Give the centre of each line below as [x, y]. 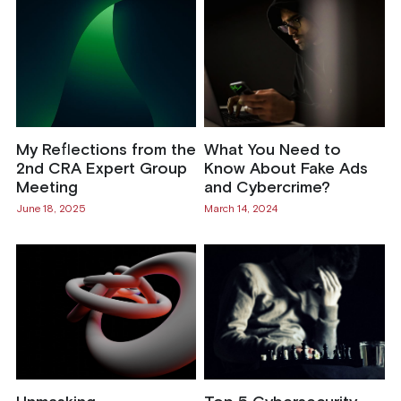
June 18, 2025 [51, 209]
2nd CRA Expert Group [101, 169]
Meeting [47, 188]
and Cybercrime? [267, 188]
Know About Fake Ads [286, 169]
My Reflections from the [106, 150]
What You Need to [272, 150]
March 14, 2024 [240, 209]
